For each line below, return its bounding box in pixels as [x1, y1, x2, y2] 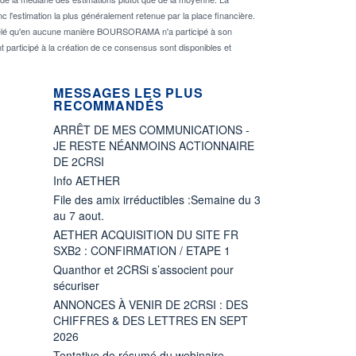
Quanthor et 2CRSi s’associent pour [53, 261, 234, 277]
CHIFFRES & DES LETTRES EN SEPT [53, 311, 248, 328]
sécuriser [53, 277, 99, 293]
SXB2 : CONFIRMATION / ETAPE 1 [53, 242, 230, 258]
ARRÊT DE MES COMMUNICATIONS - [53, 121, 250, 137]
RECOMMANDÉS [53, 95, 164, 114]
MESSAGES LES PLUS [53, 83, 203, 102]
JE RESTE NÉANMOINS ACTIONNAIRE [53, 137, 254, 153]
